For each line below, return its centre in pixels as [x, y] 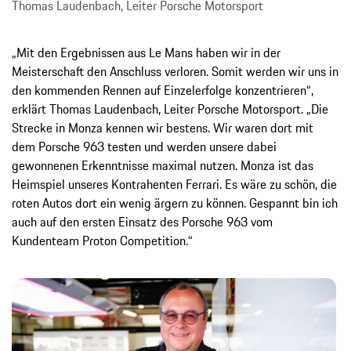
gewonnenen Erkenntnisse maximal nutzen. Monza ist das [163, 165]
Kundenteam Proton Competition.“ [102, 240]
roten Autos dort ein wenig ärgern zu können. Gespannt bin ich [175, 203]
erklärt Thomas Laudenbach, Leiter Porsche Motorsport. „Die [170, 109]
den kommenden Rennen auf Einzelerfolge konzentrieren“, [163, 90]
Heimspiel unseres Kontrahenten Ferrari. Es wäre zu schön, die [174, 184]
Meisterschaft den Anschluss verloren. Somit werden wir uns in [175, 71]
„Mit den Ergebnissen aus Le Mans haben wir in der [146, 52]
